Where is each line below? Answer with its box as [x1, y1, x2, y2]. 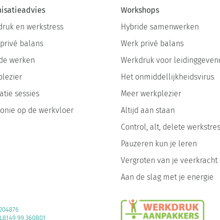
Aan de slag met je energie [120, 172, 214, 182]
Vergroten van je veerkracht [120, 155, 218, 165]
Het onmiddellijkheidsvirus [120, 72, 214, 82]
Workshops [120, 5, 159, 15]
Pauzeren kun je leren [120, 138, 197, 148]
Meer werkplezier [120, 88, 181, 98]
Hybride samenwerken [120, 22, 199, 31]
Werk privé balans [120, 38, 184, 48]
